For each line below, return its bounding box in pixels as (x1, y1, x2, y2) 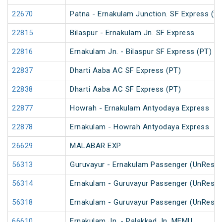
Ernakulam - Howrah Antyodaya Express (70, 122, 209, 132)
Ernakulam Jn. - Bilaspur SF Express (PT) (70, 47, 212, 56)
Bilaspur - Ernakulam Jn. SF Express (70, 28, 195, 38)
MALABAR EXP (70, 141, 121, 151)
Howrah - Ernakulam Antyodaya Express (70, 104, 209, 113)
